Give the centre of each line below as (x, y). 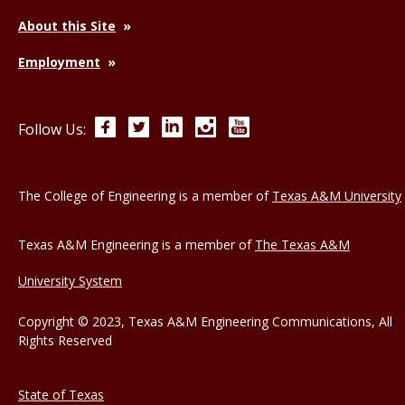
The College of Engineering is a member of (145, 195)
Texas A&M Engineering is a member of (137, 244)
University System (70, 280)
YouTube (278, 126)
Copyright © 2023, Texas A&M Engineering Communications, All (205, 321)
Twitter (174, 126)
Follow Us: (52, 129)
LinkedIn (210, 126)
